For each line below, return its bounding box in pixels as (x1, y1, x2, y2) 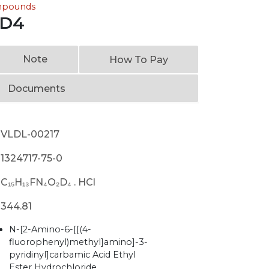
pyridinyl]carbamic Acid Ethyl (9, 249, 136, 260)
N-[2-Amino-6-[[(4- (9, 224, 92, 235)
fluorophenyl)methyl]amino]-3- (9, 237, 148, 247)
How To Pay (109, 54, 168, 65)
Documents (8, 83, 65, 94)
